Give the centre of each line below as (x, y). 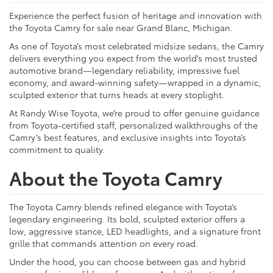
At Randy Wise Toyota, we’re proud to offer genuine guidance (134, 112)
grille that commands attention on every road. (104, 243)
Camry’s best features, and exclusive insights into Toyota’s (128, 137)
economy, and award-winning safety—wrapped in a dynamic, (135, 82)
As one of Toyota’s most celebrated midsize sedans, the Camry (136, 45)
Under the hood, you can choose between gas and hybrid (127, 261)
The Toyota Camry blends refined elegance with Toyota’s (123, 206)
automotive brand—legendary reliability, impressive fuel (124, 70)
